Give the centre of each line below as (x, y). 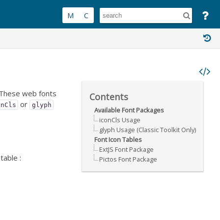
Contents (109, 97)
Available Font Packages (129, 110)
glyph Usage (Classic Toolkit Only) (148, 130)
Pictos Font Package (128, 159)
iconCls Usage (120, 120)
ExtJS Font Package (126, 149)
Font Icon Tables (118, 139)
